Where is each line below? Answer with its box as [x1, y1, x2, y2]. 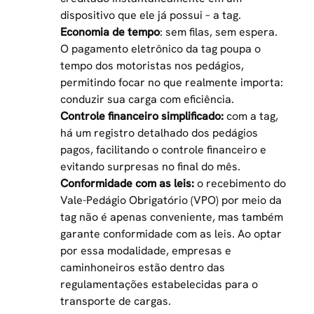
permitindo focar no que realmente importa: [60, 74, 284, 90]
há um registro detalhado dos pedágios [60, 125, 259, 140]
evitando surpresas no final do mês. [60, 158, 241, 174]
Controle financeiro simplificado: [60, 108, 224, 123]
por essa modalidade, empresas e [60, 243, 232, 258]
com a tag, [224, 108, 279, 123]
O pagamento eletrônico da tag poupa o [60, 41, 261, 56]
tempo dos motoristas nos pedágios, [60, 57, 245, 73]
